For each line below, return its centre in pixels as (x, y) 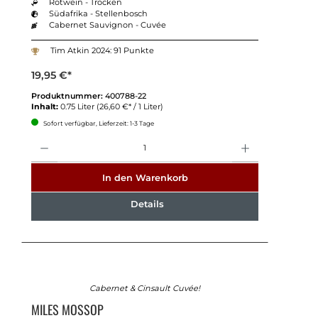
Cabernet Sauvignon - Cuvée (108, 24)
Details (147, 204)
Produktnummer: (68, 95)
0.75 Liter (78, 106)
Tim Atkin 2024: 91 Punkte (102, 51)
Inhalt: (45, 106)
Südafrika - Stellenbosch (99, 13)
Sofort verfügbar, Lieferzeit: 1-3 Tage (98, 123)
